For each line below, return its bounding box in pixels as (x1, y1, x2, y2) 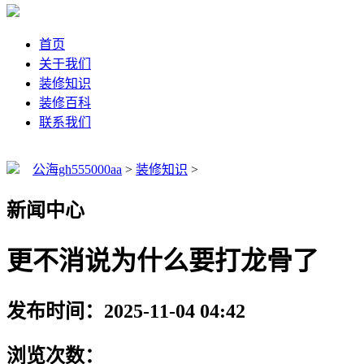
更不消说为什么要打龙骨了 (6, 246, 318, 276)
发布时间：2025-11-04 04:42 (6, 300, 245, 322)
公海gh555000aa (32, 162, 122, 177)
